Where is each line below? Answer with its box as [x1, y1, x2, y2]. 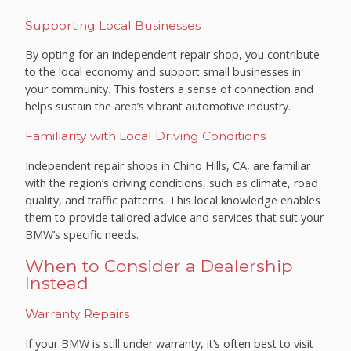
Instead [25, 273, 89, 294]
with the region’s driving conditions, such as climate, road [25, 175, 319, 190]
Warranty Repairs [25, 306, 130, 322]
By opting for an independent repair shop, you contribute [25, 47, 320, 63]
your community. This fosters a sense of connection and [25, 81, 314, 97]
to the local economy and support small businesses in [25, 64, 302, 80]
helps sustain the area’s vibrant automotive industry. [25, 99, 291, 114]
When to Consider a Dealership [25, 255, 294, 277]
